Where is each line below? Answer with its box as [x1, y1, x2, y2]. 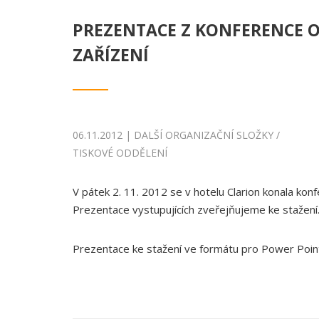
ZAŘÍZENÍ [73, 43, 149, 66]
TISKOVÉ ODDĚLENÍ [73, 146, 167, 159]
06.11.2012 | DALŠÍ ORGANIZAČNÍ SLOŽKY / [73, 128, 280, 142]
